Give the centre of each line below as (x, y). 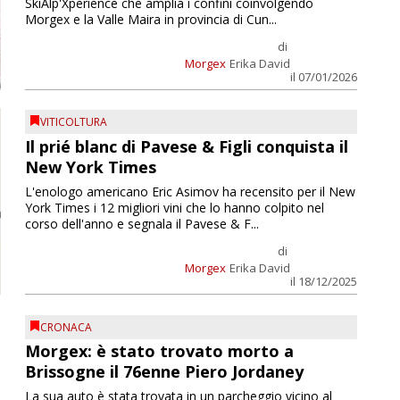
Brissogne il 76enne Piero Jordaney (164, 372)
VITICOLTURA (73, 122)
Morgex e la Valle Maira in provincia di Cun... (150, 19)
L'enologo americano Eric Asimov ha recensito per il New (190, 191)
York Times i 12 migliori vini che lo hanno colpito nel (174, 207)
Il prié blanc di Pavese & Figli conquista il (186, 146)
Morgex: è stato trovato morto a (159, 351)
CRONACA (66, 327)
